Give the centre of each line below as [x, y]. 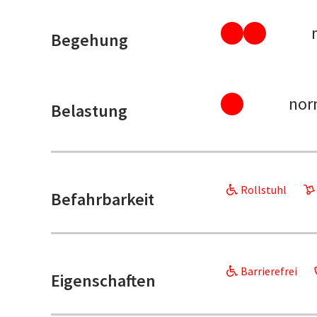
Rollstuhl [264, 190]
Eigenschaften [103, 281]
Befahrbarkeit [103, 200]
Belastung [89, 111]
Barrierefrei [269, 271]
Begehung [90, 40]
